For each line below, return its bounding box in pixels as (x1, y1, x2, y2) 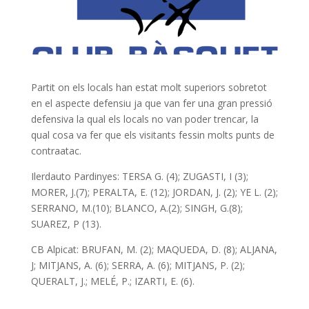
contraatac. (30, 144, 81, 157)
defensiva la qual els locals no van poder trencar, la (30, 112, 259, 126)
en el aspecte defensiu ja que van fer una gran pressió (30, 97, 272, 110)
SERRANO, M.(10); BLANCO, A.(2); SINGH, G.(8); (30, 201, 243, 215)
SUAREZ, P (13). (30, 217, 101, 230)
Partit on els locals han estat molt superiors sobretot (30, 81, 267, 94)
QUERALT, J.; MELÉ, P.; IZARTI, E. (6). (30, 275, 195, 288)
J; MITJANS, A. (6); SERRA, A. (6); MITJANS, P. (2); (30, 259, 245, 272)
